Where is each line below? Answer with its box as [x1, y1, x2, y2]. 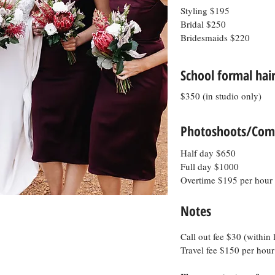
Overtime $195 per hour [180, 174, 273, 186]
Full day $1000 [180, 160, 239, 172]
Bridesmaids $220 [180, 31, 250, 44]
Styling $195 [180, 4, 230, 17]
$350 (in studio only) [180, 90, 261, 102]
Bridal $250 [180, 18, 226, 30]
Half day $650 [180, 147, 236, 159]
